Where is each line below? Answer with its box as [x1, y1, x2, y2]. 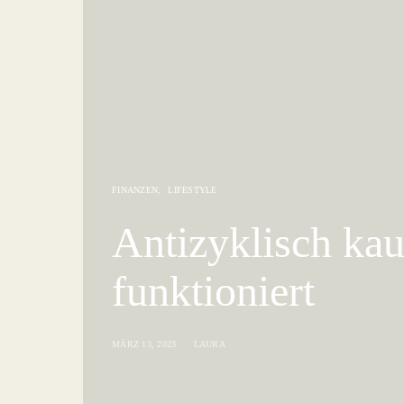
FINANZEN [112, 184, 158, 195]
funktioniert [112, 266, 315, 315]
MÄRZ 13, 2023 [112, 338, 177, 349]
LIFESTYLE [168, 184, 217, 195]
